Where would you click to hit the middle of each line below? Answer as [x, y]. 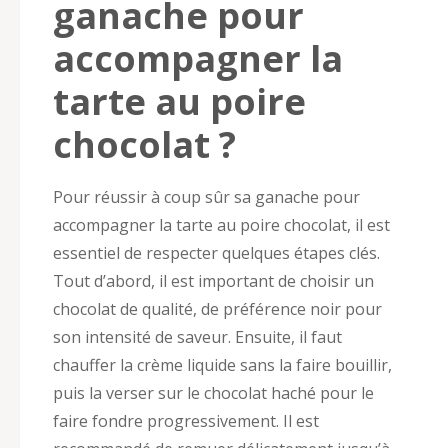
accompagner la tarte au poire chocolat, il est [221, 224]
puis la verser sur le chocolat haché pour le [213, 392]
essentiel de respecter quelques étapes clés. [216, 252]
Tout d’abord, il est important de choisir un [213, 280]
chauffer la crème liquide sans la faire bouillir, [222, 364]
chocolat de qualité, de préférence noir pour [217, 308]
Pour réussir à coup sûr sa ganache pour [206, 196]
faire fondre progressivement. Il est [186, 420]
